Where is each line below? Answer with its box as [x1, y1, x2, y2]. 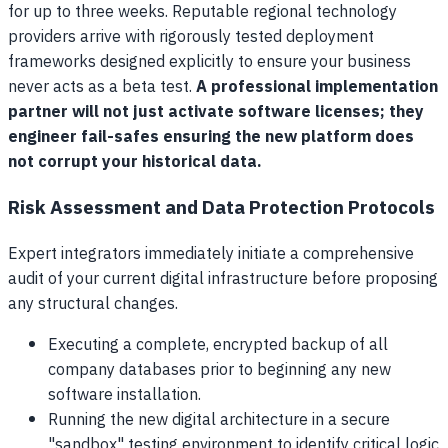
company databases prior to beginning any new [48, 356, 391, 384]
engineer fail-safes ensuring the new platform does [8, 124, 414, 152]
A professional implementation [196, 74, 438, 102]
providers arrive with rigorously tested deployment [8, 24, 374, 52]
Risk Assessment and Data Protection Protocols [8, 192, 435, 224]
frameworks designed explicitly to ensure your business [8, 49, 411, 77]
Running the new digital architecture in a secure [48, 406, 390, 434]
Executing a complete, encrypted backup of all [48, 331, 388, 359]
